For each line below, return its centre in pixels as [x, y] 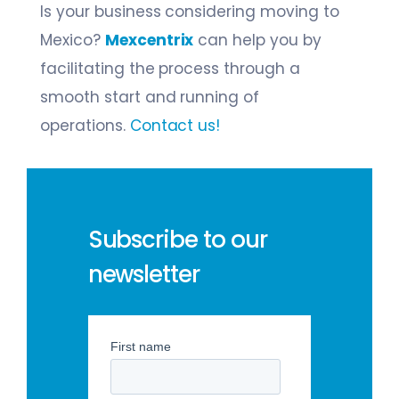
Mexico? [73, 41]
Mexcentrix [149, 41]
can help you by [257, 41]
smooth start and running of [150, 98]
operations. [85, 126]
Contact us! [177, 126]
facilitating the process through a [170, 69]
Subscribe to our [177, 239]
